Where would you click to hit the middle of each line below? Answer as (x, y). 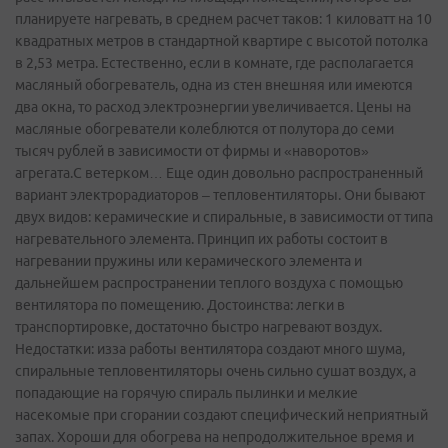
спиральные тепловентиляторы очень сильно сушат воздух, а (215, 371)
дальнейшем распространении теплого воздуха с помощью (209, 283)
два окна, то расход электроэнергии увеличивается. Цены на (213, 107)
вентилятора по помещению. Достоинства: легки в (180, 305)
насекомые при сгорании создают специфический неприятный (221, 415)
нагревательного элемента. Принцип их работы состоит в (201, 239)
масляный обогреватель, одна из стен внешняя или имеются (214, 85)
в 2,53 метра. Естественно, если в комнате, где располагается (214, 63)
